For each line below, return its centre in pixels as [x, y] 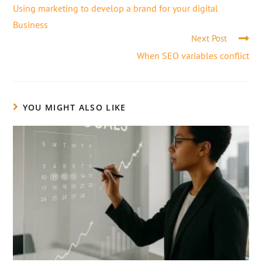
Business [31, 24]
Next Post [209, 38]
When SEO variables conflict [193, 55]
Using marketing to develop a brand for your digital [116, 8]
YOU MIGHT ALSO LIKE [74, 107]
